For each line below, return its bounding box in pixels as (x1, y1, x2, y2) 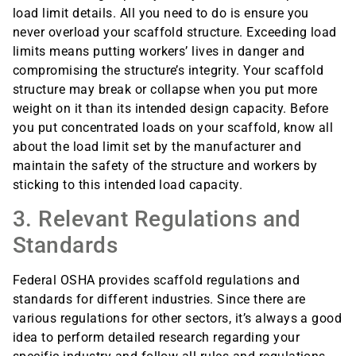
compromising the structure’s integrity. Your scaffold (13, 62, 324, 78)
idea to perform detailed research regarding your (13, 330, 300, 346)
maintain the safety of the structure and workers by (13, 157, 318, 173)
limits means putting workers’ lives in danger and (13, 43, 305, 59)
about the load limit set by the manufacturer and (13, 138, 302, 154)
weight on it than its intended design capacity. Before (13, 100, 329, 116)
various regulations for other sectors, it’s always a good (13, 311, 342, 327)
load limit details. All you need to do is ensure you (13, 5, 309, 21)
